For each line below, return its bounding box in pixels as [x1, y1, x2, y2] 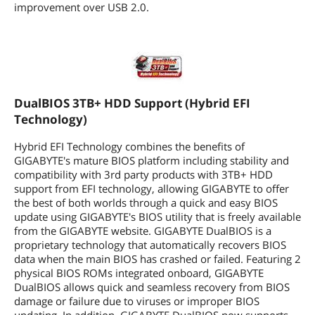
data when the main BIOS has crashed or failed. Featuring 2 [14, 252, 301, 266]
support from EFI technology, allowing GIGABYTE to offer [14, 181, 289, 195]
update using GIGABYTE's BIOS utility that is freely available [14, 210, 301, 224]
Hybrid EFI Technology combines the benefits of [14, 139, 245, 153]
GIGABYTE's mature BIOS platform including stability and [14, 153, 289, 167]
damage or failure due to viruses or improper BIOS [14, 294, 259, 308]
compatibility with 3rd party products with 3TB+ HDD [14, 167, 273, 181]
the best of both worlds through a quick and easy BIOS [14, 195, 278, 210]
